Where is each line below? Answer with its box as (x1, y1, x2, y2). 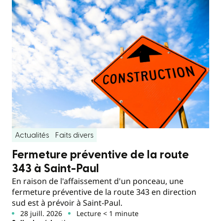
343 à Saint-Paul (12, 162, 99, 175)
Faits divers (55, 131, 94, 139)
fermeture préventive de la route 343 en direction (12, 186, 196, 197)
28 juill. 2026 (20, 208, 62, 218)
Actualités (15, 131, 49, 139)
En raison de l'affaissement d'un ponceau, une (12, 175, 184, 186)
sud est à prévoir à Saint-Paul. (12, 197, 122, 208)
